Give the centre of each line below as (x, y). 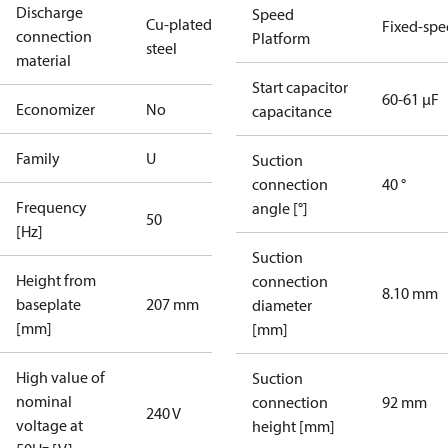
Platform (281, 38)
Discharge (49, 12)
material (43, 60)
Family (38, 158)
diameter (282, 305)
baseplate (48, 304)
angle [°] (280, 208)
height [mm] (293, 426)
